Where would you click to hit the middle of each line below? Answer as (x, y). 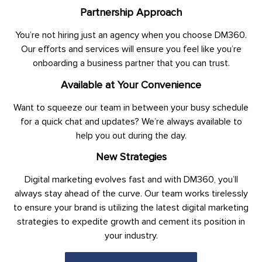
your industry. (131, 236)
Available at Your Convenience (131, 85)
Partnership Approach (131, 13)
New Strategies (131, 157)
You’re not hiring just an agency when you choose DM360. (131, 35)
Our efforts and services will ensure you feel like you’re (131, 49)
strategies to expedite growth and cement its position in (131, 222)
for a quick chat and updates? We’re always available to (131, 121)
